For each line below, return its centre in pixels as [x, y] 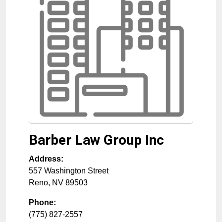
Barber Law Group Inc [96, 140]
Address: [46, 159]
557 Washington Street [69, 171]
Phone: [42, 203]
